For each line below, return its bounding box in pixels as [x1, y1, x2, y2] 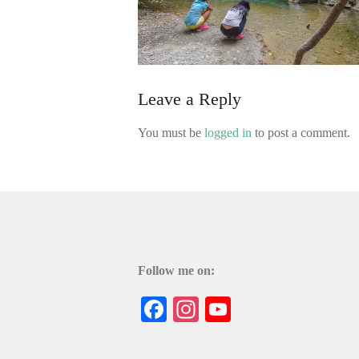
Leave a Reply [138, 89, 241, 109]
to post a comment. [252, 126, 350, 139]
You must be [138, 126, 204, 139]
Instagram [199, 292, 301, 321]
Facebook [167, 292, 266, 321]
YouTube [231, 292, 325, 321]
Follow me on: [138, 264, 215, 277]
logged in [204, 126, 252, 139]
